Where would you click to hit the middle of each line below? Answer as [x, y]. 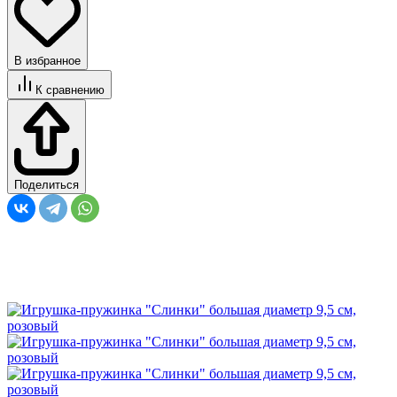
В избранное [47, 61]
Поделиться [47, 185]
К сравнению [70, 90]
